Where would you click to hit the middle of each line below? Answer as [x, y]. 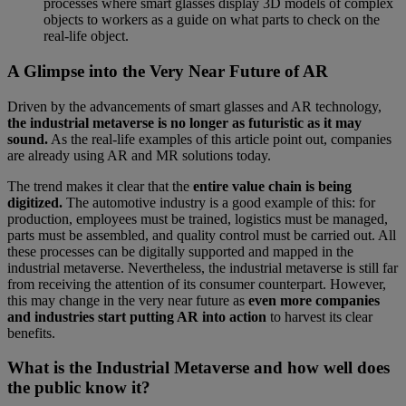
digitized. [35, 202]
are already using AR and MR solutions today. [139, 155]
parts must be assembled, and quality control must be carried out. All [202, 235]
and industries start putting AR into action [137, 316]
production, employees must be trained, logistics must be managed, [198, 218]
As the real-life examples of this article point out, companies [220, 139]
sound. [28, 139]
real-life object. [86, 36]
